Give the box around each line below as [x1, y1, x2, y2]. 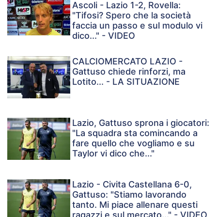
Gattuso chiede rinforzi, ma [72, 66, 186, 77]
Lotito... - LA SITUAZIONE [72, 76, 180, 87]
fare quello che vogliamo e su [72, 138, 195, 148]
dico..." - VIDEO [72, 30, 136, 41]
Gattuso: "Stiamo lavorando [72, 189, 187, 200]
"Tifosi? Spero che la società [72, 10, 191, 20]
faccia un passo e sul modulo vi [72, 20, 203, 31]
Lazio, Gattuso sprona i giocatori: [72, 117, 210, 128]
